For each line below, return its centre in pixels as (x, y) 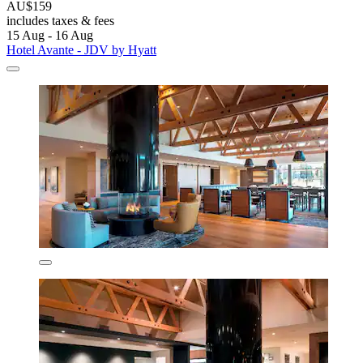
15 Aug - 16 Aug (50, 36)
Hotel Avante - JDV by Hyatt (81, 50)
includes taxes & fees (60, 21)
